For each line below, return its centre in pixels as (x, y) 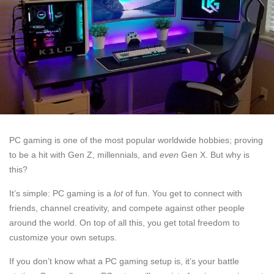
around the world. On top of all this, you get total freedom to (124, 222)
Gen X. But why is (214, 154)
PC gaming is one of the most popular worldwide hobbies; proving (136, 140)
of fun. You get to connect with (183, 193)
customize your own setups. (63, 237)
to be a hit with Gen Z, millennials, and (84, 154)
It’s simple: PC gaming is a (61, 193)
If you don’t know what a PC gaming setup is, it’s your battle (124, 261)
